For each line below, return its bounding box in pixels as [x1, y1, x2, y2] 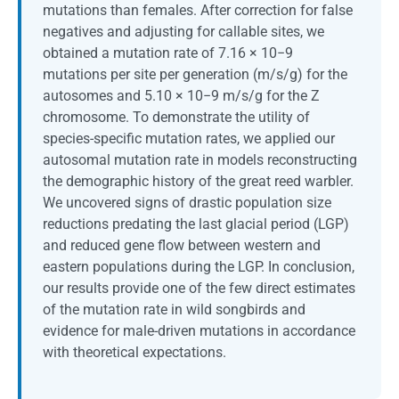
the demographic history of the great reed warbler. [43, 173, 354, 190]
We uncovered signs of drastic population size [43, 194, 331, 211]
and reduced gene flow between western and [43, 237, 321, 254]
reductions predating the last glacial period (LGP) [43, 216, 349, 232]
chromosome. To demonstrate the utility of [43, 109, 310, 126]
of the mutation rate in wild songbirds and [43, 301, 305, 318]
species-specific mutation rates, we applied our [43, 130, 335, 147]
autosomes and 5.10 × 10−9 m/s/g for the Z [43, 87, 320, 104]
